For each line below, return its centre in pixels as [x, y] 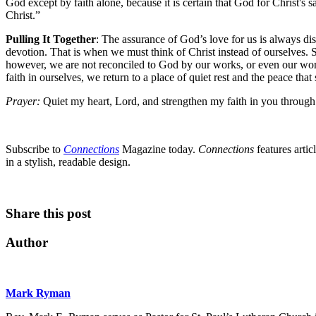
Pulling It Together [51, 39]
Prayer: [23, 102]
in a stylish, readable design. [69, 162]
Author [27, 242]
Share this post [48, 213]
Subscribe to [35, 150]
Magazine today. [159, 150]
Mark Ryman [38, 293]
